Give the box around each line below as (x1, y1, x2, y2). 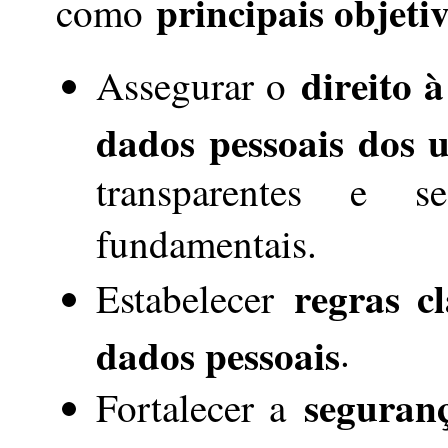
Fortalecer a (96, 380, 304, 433)
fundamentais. (96, 216, 318, 269)
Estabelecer (96, 271, 295, 324)
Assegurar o (96, 58, 302, 111)
